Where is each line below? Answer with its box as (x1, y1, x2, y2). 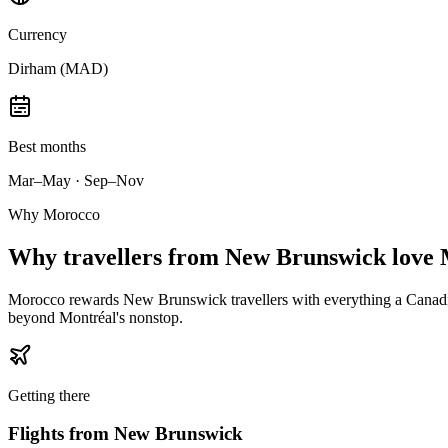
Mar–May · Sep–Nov (8, 171, 144, 189)
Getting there (8, 386, 90, 404)
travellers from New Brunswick (63, 243, 386, 270)
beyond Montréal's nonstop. (8, 308, 183, 326)
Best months (8, 137, 86, 155)
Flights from (8, 423, 114, 445)
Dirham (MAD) (8, 59, 108, 77)
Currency (8, 25, 67, 43)
